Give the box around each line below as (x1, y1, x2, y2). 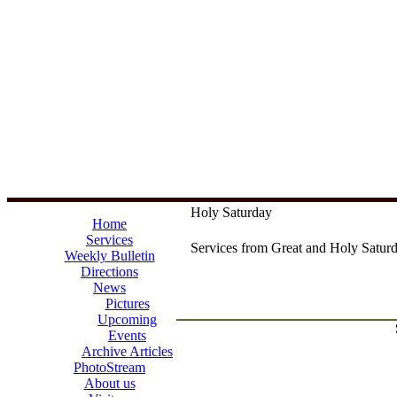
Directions (81, 264, 138, 279)
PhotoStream (74, 360, 145, 375)
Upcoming (97, 312, 157, 327)
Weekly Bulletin (64, 248, 155, 263)
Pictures (105, 296, 150, 311)
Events (108, 328, 146, 343)
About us (83, 376, 136, 391)
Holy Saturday (191, 205, 272, 220)
